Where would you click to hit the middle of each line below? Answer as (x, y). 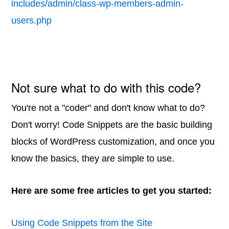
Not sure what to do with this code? (106, 87)
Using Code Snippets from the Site (82, 223)
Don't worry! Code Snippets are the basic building (112, 125)
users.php (32, 20)
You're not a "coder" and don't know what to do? (108, 108)
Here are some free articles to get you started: (112, 191)
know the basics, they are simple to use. (93, 158)
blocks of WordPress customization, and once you (113, 142)
